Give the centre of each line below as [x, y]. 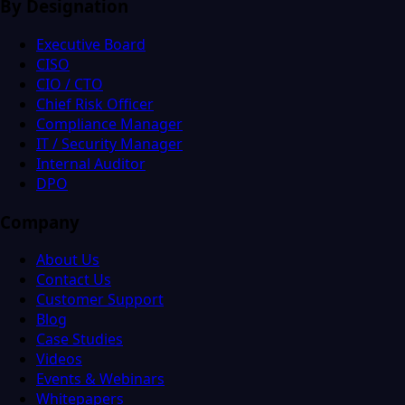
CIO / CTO [70, 84]
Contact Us [74, 280]
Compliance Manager [109, 123]
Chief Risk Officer [95, 104]
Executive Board [91, 44]
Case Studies [80, 339]
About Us [68, 260]
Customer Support [100, 300]
